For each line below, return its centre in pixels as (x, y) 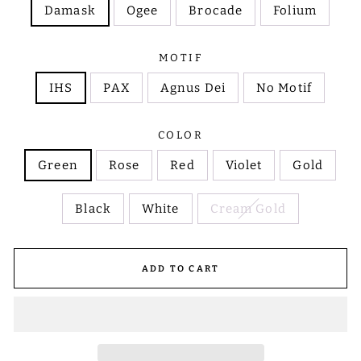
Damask (70, 11)
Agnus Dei (193, 88)
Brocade (216, 11)
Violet (244, 166)
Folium (295, 11)
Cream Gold (248, 209)
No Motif (284, 88)
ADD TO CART (180, 268)
